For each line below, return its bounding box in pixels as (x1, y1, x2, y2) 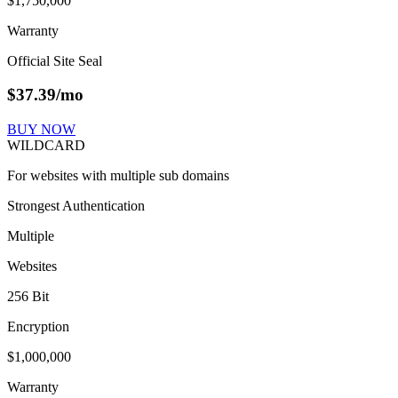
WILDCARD (7, 138, 85, 154)
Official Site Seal (7, 52, 102, 68)
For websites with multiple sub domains (7, 168, 229, 184)
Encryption (7, 319, 69, 335)
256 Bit (7, 289, 49, 305)
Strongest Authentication (7, 198, 145, 214)
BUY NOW (7, 122, 76, 138)
